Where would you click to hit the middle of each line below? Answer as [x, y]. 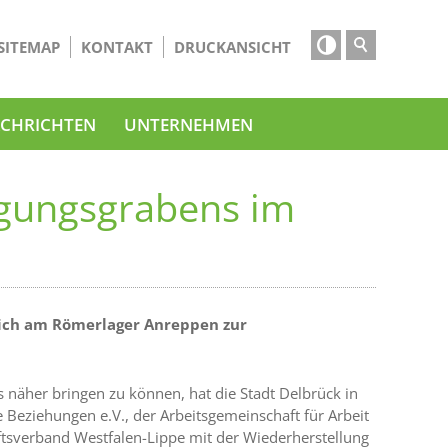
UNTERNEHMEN [188, 124]
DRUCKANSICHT [232, 47]
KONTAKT [117, 47]
